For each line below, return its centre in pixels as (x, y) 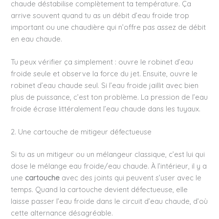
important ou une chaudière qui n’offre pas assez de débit (109, 27)
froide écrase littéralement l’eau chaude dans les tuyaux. (106, 109)
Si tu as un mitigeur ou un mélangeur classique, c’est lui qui (108, 154)
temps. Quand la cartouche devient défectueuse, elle (99, 190)
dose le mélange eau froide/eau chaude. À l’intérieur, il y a (109, 166)
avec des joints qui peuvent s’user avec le (131, 178)
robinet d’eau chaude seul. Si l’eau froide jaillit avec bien (105, 86)
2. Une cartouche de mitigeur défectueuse (81, 132)
